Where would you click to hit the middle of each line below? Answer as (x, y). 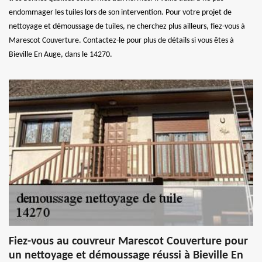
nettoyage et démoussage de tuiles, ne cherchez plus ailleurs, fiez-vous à (127, 26)
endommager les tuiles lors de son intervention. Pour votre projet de (120, 12)
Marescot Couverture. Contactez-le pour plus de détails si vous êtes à (121, 40)
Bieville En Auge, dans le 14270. (61, 54)
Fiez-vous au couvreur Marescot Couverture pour (128, 241)
